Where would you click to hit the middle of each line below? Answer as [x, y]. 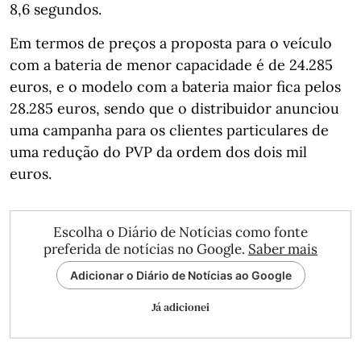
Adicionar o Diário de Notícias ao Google [180, 275]
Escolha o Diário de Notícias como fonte [180, 232]
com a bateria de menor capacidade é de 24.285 [171, 64]
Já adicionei [180, 307]
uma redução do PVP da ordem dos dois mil [158, 151]
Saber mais [283, 249]
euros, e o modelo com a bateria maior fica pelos [175, 86]
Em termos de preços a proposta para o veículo [171, 43]
